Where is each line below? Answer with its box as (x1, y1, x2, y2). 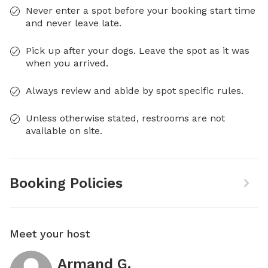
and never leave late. (26, 17, 121, 29)
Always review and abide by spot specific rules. (26, 85, 243, 96)
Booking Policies (10, 175, 123, 191)
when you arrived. (26, 57, 108, 69)
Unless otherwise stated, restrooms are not (26, 112, 225, 124)
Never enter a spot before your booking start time (26, 5, 255, 16)
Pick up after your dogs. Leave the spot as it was (26, 45, 249, 56)
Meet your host (10, 227, 90, 240)
